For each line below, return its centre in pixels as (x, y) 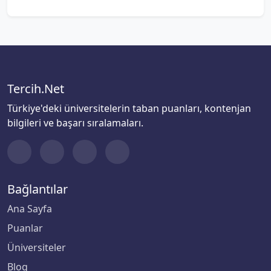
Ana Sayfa (30, 209)
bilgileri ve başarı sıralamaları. (75, 123)
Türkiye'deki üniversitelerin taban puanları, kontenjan (129, 108)
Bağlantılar (38, 189)
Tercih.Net (36, 89)
